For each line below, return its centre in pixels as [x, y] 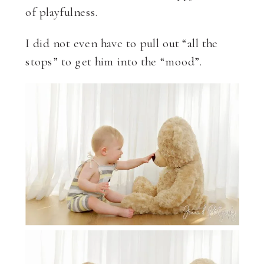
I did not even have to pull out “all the [122, 42]
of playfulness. [62, 11]
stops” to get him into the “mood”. [114, 60]
